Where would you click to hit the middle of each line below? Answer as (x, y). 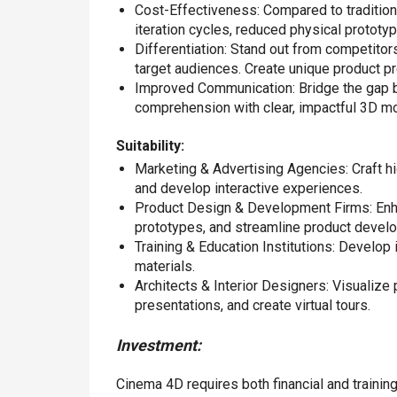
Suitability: (150, 146)
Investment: (158, 346)
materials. (164, 267)
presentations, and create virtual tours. (252, 306)
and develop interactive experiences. (248, 189)
